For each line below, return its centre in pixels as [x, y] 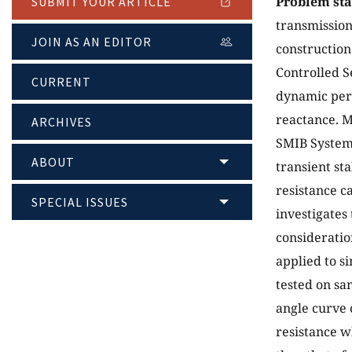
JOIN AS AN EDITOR [92, 42]
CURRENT [61, 82]
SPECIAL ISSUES [80, 202]
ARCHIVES [62, 122]
